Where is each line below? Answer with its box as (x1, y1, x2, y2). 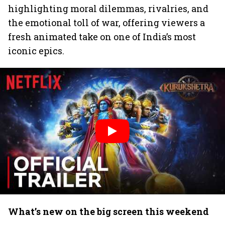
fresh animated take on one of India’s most (8, 31, 196, 43)
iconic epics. (8, 45, 64, 57)
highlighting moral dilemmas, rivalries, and (8, 3, 208, 15)
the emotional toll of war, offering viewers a (8, 17, 205, 29)
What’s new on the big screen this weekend (8, 205, 209, 217)
